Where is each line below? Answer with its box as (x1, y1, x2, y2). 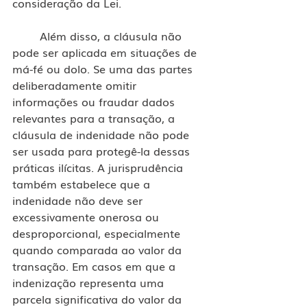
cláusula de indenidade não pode (12, 125, 193, 143)
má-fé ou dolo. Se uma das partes (12, 60, 196, 77)
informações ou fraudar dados (12, 93, 178, 110)
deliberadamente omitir (12, 76, 140, 93)
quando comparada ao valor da (12, 241, 185, 258)
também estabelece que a (12, 175, 153, 192)
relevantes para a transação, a (12, 109, 178, 126)
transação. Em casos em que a (12, 257, 179, 274)
